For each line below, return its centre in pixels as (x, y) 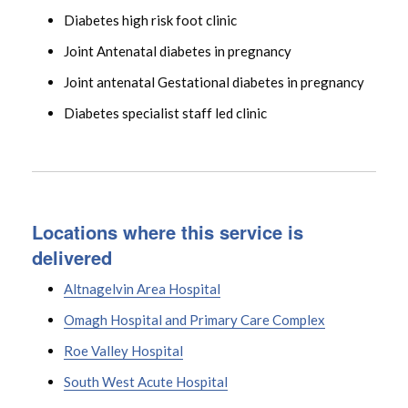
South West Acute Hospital (146, 381)
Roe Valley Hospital (123, 350)
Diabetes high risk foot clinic (150, 20)
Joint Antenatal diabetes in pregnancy (178, 51)
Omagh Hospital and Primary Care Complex (194, 319)
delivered (72, 257)
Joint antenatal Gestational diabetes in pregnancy (214, 82)
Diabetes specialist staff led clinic (165, 112)
